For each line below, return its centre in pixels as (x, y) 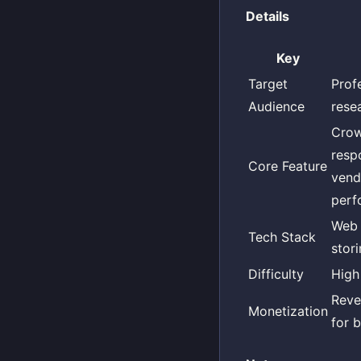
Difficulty (276, 274)
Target (268, 84)
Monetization (288, 311)
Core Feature (288, 166)
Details (268, 16)
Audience (276, 107)
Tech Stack (282, 237)
